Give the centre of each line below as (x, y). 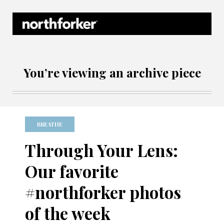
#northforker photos (103, 192)
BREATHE (50, 124)
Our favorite (72, 171)
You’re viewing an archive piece (112, 72)
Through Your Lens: (101, 150)
